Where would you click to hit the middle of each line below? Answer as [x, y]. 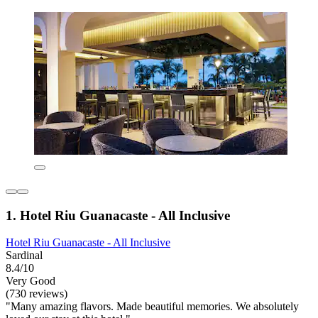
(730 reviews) [37, 294]
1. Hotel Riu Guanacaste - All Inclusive [118, 215]
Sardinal [24, 256]
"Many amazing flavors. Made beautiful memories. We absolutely [152, 307]
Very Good [31, 281]
